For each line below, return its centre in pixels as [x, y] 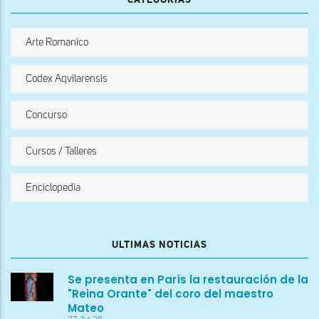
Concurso [46, 115]
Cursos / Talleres [61, 151]
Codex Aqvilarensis [67, 78]
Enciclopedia [53, 187]
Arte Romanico [57, 42]
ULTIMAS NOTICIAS [159, 245]
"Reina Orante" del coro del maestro [171, 293]
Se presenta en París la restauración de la [188, 279]
